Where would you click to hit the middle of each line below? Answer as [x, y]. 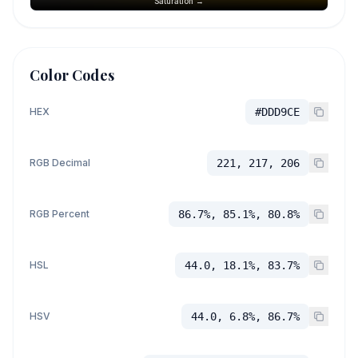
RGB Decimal [60, 163]
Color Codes [72, 75]
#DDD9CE [277, 112]
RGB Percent [60, 214]
